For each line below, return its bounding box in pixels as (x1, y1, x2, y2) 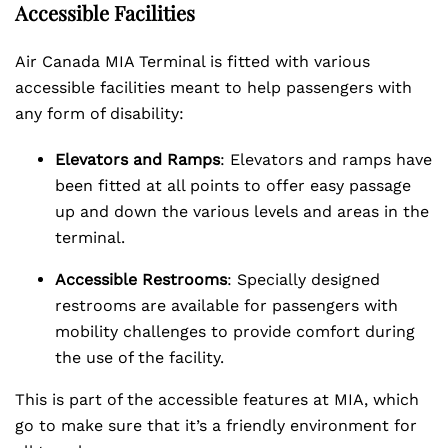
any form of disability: (15, 104, 184, 123)
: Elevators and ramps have (220, 150, 432, 169)
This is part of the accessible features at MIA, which (15, 390, 419, 409)
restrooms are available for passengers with (55, 296, 398, 315)
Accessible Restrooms (55, 270, 227, 289)
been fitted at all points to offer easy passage (55, 176, 411, 195)
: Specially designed (227, 270, 380, 289)
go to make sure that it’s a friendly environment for (15, 416, 417, 435)
